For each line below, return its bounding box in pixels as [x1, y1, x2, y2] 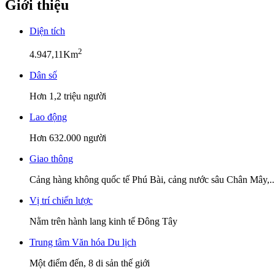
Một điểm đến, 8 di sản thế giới [29, 258, 150, 269]
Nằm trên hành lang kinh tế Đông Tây [29, 216, 177, 227]
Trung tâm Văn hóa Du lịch [29, 237, 136, 248]
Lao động [29, 112, 67, 123]
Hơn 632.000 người [29, 133, 106, 144]
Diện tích [29, 26, 65, 37]
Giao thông [29, 153, 73, 165]
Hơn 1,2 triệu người [29, 91, 106, 102]
